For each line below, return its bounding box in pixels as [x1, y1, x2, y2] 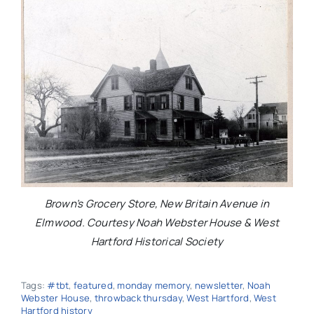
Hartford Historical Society [90, 234, 224, 250]
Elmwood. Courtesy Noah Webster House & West [34, 215, 280, 231]
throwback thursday [94, 292, 182, 305]
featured [73, 279, 113, 292]
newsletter [194, 279, 243, 292]
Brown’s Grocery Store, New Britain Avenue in [44, 196, 270, 212]
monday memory [117, 279, 191, 292]
